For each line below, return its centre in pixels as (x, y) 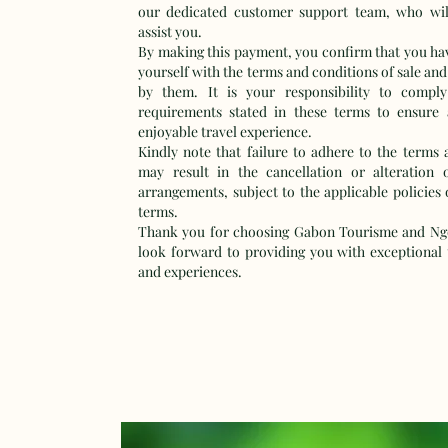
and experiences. (190, 271)
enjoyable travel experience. (225, 131)
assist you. (170, 31)
